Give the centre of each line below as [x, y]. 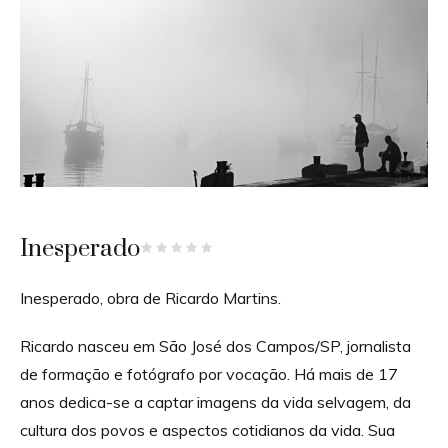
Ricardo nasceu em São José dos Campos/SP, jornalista [215, 345]
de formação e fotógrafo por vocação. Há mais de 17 [209, 373]
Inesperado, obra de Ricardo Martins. [150, 297]
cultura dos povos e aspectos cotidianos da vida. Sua [207, 429]
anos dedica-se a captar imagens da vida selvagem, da [215, 401]
